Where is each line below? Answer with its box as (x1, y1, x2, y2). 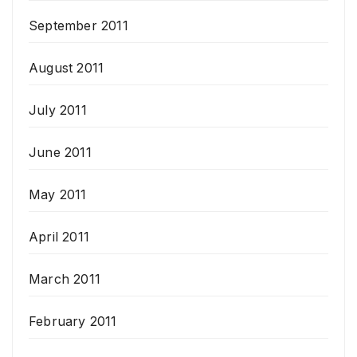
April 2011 (29, 229, 89, 245)
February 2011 (29, 313, 117, 330)
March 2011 (29, 271, 100, 288)
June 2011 (29, 144, 92, 161)
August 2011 (29, 60, 104, 76)
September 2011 (29, 18, 128, 34)
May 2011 (29, 186, 87, 203)
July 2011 (29, 102, 87, 119)
